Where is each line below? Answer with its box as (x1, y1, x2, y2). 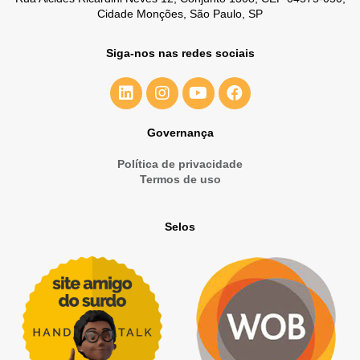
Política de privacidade (117, 157, 243, 171)
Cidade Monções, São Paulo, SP (97, 7, 263, 21)
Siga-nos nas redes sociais (105, 47, 255, 60)
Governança (146, 126, 214, 140)
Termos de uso (139, 173, 221, 186)
